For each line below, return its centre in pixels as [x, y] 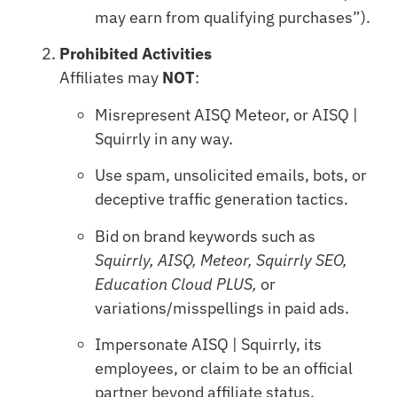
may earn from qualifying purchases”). [232, 18]
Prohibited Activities [135, 54]
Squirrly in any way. [163, 138]
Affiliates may [110, 78]
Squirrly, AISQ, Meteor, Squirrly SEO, [221, 260]
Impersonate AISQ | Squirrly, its [208, 344]
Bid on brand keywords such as [205, 236]
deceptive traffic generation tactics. [221, 199]
